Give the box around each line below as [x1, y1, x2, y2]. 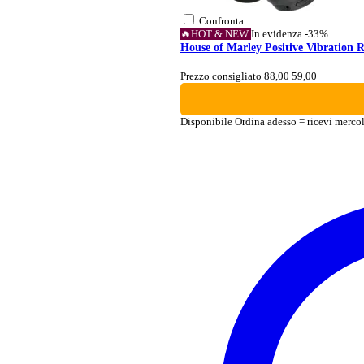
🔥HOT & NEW [180, 28, 251, 40]
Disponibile [180, 115, 235, 128]
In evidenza [251, 28, 305, 40]
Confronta [197, 15, 244, 27]
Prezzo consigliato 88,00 [180, 69, 289, 82]
